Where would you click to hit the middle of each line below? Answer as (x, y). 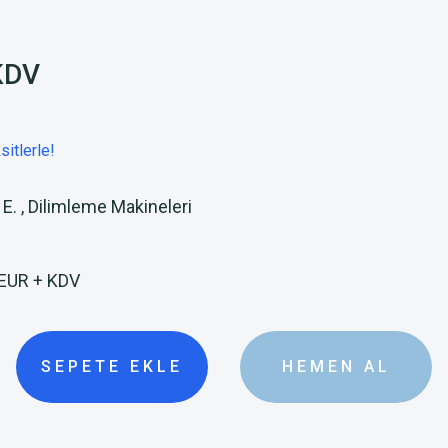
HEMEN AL (336, 366)
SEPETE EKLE (111, 366)
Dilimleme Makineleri (110, 206)
